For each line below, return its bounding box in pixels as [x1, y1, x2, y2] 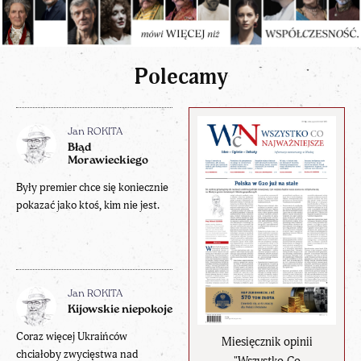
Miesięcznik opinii [221, 334, 313, 350]
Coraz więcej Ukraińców [16, 330, 127, 344]
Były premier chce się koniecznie [16, 180, 168, 194]
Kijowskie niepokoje [68, 304, 172, 317]
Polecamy [133, 62, 228, 91]
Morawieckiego [68, 154, 148, 167]
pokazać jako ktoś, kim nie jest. [16, 197, 160, 212]
